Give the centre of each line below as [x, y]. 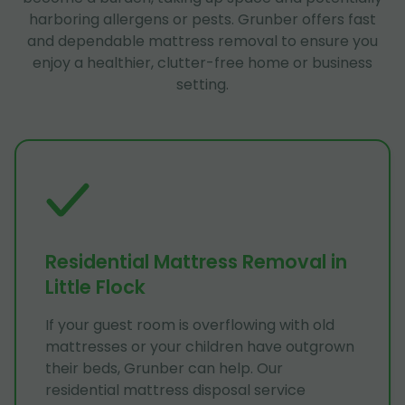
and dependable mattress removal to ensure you [202, 41]
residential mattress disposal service [175, 390]
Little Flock [95, 287]
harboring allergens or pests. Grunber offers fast [202, 19]
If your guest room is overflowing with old [190, 325]
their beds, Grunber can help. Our [164, 368]
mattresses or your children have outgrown [200, 346]
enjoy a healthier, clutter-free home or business [202, 62]
